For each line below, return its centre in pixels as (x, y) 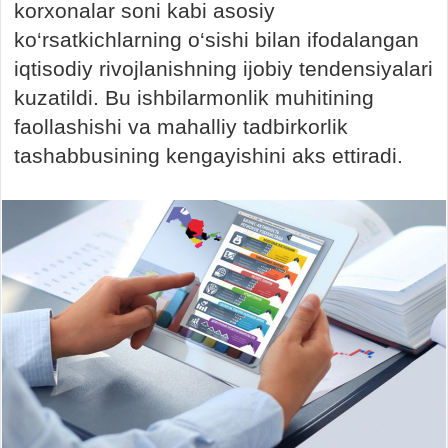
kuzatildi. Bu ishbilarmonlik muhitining (194, 97)
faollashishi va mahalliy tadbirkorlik (181, 126)
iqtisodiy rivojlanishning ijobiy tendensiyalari (223, 68)
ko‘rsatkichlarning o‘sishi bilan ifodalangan (216, 39)
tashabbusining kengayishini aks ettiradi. (208, 155)
